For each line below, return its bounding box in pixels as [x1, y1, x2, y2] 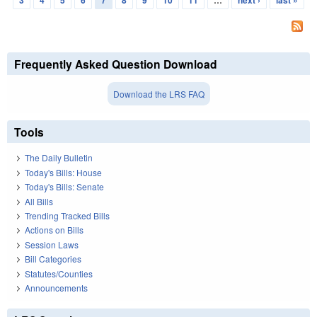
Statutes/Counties [25, 267, 93, 279]
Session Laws [25, 238, 79, 250]
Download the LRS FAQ [113, 88, 204, 100]
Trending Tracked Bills [25, 209, 110, 221]
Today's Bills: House [25, 166, 102, 178]
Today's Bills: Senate [25, 180, 104, 193]
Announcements [25, 281, 88, 294]
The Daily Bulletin [25, 151, 93, 164]
